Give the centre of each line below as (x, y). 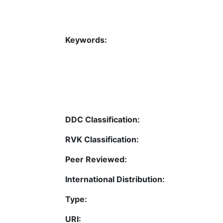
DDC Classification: (103, 120)
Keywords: (86, 40)
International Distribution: (115, 179)
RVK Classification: (102, 140)
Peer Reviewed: (96, 160)
